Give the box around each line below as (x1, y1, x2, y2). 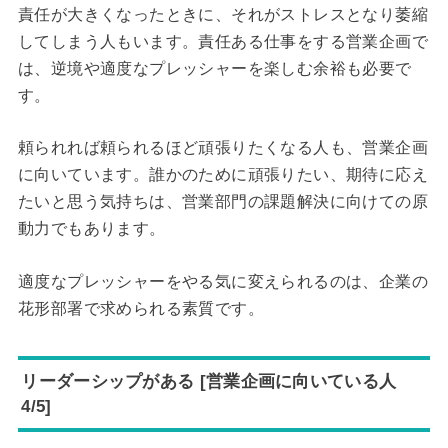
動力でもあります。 (17, 220, 166, 238)
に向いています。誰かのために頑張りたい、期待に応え (17, 166, 428, 184)
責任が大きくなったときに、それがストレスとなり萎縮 (17, 5, 428, 23)
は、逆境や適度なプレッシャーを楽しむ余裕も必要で (17, 59, 412, 77)
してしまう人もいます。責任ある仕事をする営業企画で (17, 32, 428, 50)
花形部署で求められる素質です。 (17, 299, 264, 317)
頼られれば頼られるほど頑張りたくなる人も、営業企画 (17, 139, 428, 157)
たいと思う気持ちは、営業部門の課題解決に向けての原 (17, 193, 428, 211)
